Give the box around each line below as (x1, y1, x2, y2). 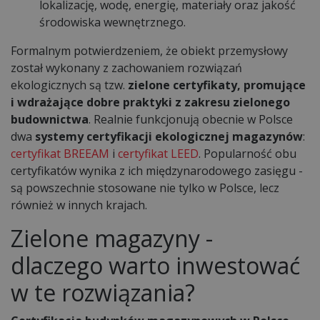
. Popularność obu (199, 145, 296, 161)
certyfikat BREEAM (11, 145, 109, 161)
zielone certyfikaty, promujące (128, 76, 306, 93)
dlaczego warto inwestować (11, 249, 300, 281)
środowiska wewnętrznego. (39, 14, 186, 30)
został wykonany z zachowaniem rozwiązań (11, 59, 242, 76)
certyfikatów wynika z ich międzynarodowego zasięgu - (11, 162, 303, 179)
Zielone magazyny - (11, 222, 213, 254)
